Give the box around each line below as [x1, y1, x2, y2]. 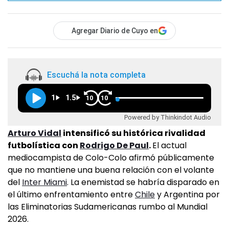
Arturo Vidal [8, 127, 61, 140]
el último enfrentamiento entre [8, 189, 135, 201]
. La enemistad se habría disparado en [67, 176, 219, 189]
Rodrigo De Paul [80, 140, 149, 152]
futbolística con [8, 140, 80, 152]
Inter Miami [22, 176, 67, 189]
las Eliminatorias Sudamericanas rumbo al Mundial [8, 201, 208, 213]
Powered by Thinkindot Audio [124, 113, 211, 121]
